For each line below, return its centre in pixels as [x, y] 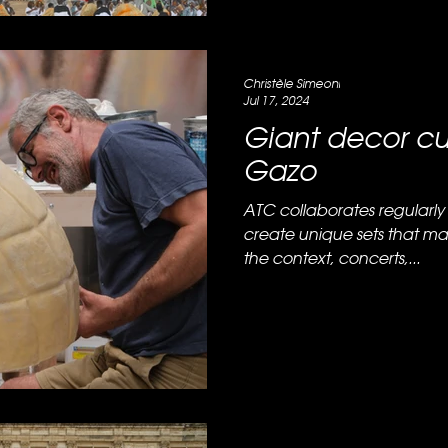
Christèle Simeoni [291, 84]
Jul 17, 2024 [276, 100]
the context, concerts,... [331, 258]
